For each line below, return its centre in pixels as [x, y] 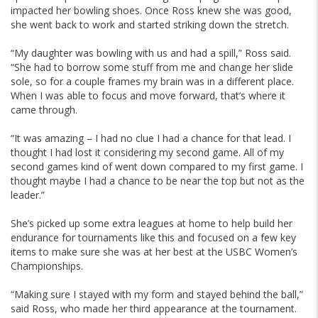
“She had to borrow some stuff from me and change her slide [152, 67]
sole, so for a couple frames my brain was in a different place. [152, 82]
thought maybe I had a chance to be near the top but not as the [158, 181]
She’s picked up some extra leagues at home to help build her [152, 224]
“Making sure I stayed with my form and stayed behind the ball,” [157, 295]
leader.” [28, 195]
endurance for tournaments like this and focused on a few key [153, 238]
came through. [44, 110]
